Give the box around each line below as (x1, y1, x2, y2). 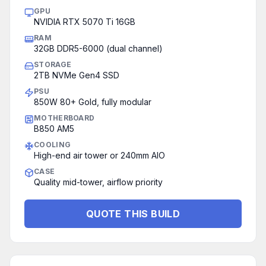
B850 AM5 (34, 123, 74, 134)
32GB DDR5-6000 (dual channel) (34, 43, 163, 53)
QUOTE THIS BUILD (85, 208, 180, 220)
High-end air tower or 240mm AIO (34, 150, 165, 160)
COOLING (34, 140, 71, 149)
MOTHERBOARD (34, 113, 95, 122)
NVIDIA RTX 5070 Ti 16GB (34, 17, 135, 27)
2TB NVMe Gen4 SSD (34, 70, 119, 80)
